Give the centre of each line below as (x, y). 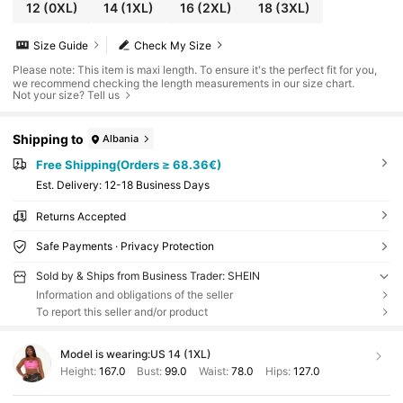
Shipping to (49, 139)
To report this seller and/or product (121, 311)
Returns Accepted (81, 216)
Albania (121, 138)
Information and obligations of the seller (134, 294)
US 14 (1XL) (180, 354)
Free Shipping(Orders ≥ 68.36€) (128, 165)
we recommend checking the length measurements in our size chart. (184, 84)
